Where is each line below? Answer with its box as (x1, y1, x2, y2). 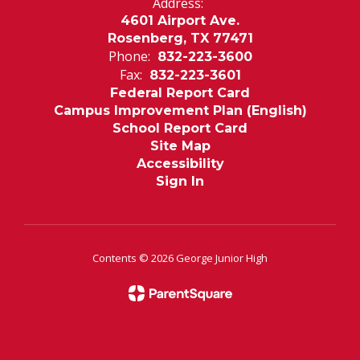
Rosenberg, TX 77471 (107, 31, 253, 46)
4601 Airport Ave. (121, 13, 239, 28)
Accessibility (136, 156, 224, 171)
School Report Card (112, 121, 247, 136)
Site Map (149, 138, 211, 153)
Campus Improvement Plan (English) (53, 103, 307, 118)
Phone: (108, 47, 150, 65)
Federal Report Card (110, 85, 250, 100)
